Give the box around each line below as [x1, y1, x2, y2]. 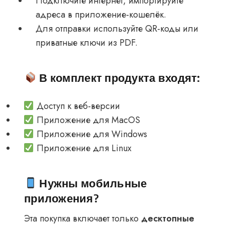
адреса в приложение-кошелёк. [36, 8, 166, 22]
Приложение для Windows [34, 128, 147, 141]
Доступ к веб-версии [34, 99, 120, 113]
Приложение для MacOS [34, 114, 140, 127]
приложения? [24, 191, 99, 205]
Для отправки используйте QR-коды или [36, 22, 198, 36]
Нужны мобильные [37, 176, 147, 190]
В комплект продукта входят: [37, 70, 200, 85]
